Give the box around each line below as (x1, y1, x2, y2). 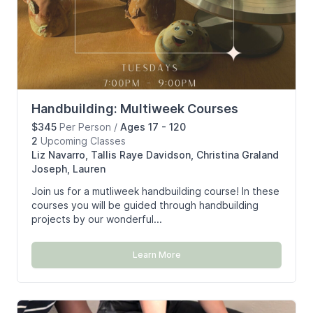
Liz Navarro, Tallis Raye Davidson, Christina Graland (31, 149, 279, 161)
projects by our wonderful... (31, 213, 162, 226)
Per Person (57, 121, 114, 133)
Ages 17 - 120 (120, 121, 186, 133)
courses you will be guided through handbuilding (31, 199, 259, 212)
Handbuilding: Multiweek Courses (31, 101, 238, 117)
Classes (90, 135, 126, 147)
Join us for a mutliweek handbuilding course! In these (31, 185, 279, 198)
